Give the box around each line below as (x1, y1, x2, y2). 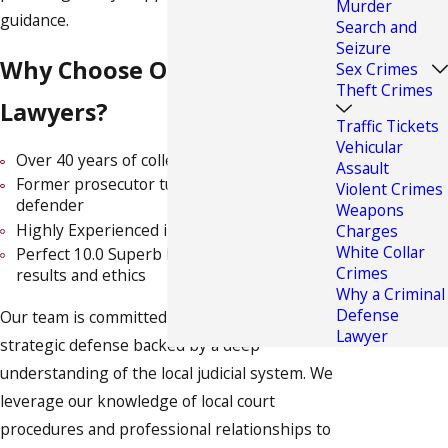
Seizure (336, 36, 391, 59)
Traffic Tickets (336, 115, 439, 138)
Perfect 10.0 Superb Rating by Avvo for (15, 242, 301, 265)
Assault (336, 157, 389, 180)
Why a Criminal (336, 283, 445, 306)
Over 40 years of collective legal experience (15, 149, 333, 172)
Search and (336, 15, 417, 38)
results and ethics (15, 263, 146, 286)
